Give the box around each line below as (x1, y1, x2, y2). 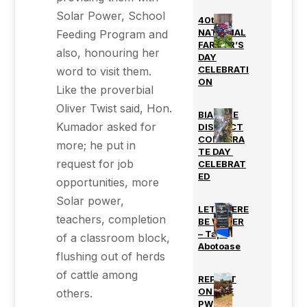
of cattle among (56, 268, 138, 282)
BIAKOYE (197, 109, 238, 120)
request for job (56, 157, 134, 171)
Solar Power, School (56, 9, 166, 23)
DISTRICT (197, 121, 243, 132)
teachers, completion (56, 212, 167, 226)
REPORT (197, 273, 236, 284)
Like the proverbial (56, 83, 154, 97)
